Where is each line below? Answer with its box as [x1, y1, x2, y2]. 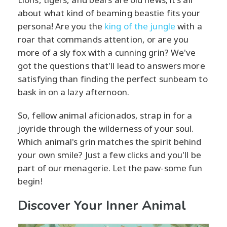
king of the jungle [104, 20, 175, 32]
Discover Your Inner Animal [18, 196, 186, 214]
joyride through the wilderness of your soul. [18, 122, 194, 134]
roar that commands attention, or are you [18, 33, 189, 45]
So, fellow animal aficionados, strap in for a [18, 109, 193, 121]
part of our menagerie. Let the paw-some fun [18, 162, 203, 174]
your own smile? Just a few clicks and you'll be [18, 148, 201, 161]
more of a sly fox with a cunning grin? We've [18, 46, 196, 58]
